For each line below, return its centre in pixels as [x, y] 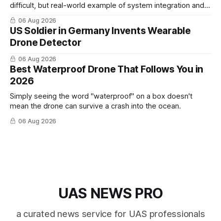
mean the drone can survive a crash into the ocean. [95, 106]
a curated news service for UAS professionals [110, 214]
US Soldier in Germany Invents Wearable [100, 31]
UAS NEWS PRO [110, 193]
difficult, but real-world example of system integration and [107, 6]
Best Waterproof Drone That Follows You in [107, 70]
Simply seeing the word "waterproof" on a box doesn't [101, 96]
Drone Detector [46, 43]
